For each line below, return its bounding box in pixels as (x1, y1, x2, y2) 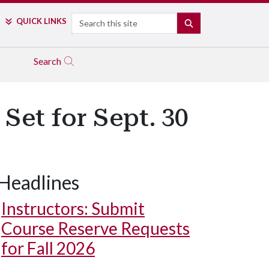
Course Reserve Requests (1, 218, 190, 238)
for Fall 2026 (1, 238, 95, 258)
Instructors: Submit (1, 198, 145, 219)
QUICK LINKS (16, 16, 67, 26)
